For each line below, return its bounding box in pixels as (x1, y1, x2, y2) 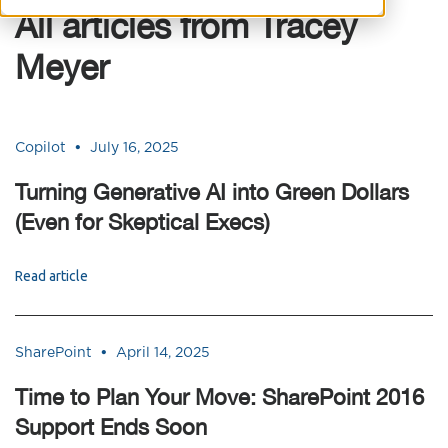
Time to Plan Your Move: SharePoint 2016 (15, 384, 424, 410)
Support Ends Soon (15, 414, 207, 440)
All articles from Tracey (15, 6, 357, 45)
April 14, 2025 (116, 345, 210, 360)
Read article (15, 268, 88, 284)
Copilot (15, 140, 66, 155)
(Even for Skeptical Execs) (15, 209, 270, 235)
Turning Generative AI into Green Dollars (15, 179, 409, 205)
